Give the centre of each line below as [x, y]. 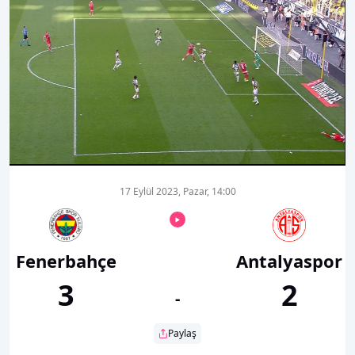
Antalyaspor [289, 260]
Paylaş [182, 333]
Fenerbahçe [66, 260]
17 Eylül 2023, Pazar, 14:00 [177, 191]
